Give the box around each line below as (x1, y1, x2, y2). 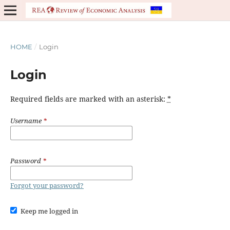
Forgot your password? (10, 181, 84, 190)
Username (10, 116, 43, 125)
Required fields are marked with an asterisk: (10, 93, 167, 104)
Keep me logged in (21, 206, 79, 216)
